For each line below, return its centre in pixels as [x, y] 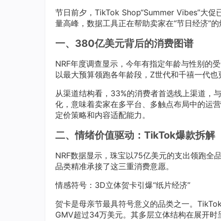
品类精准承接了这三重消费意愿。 [114, 166]
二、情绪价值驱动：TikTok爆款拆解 [135, 135]
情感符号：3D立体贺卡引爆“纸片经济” [123, 185]
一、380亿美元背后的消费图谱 [124, 43]
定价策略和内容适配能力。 [103, 115]
